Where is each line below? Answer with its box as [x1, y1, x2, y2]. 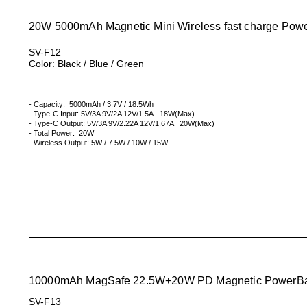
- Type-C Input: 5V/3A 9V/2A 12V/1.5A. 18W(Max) [29, 110, 195, 118]
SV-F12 [29, 47, 61, 58]
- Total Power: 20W [29, 129, 94, 137]
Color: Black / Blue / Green [29, 58, 144, 69]
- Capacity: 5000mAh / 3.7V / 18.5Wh [29, 100, 153, 108]
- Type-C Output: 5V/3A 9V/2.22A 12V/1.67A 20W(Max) [29, 119, 214, 127]
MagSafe [86, 275, 131, 286]
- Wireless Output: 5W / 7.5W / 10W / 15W [29, 138, 168, 147]
